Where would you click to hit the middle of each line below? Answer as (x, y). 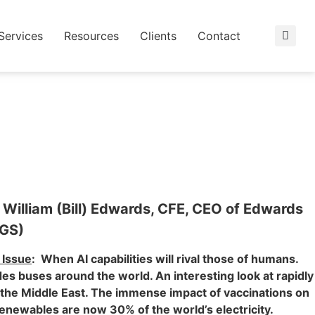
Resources (91, 36)
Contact (219, 36)
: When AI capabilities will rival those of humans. (165, 259)
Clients (158, 36)
